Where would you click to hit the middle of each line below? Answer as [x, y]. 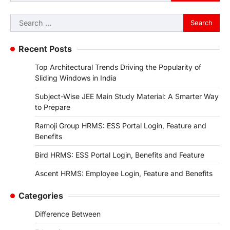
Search [23, 19]
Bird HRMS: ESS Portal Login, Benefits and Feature [120, 155]
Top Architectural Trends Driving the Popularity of [118, 67]
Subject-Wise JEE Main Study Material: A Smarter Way [127, 96]
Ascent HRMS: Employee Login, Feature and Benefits [124, 173]
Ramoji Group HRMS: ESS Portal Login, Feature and [121, 125]
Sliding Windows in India [76, 78]
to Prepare [53, 107]
